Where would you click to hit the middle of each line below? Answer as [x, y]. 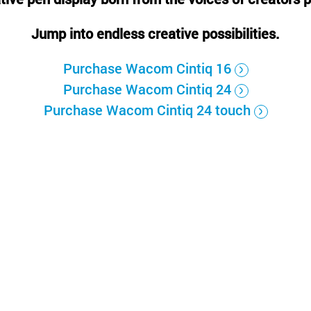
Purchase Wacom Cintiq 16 [147, 68]
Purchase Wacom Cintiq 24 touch [147, 110]
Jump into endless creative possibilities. [155, 33]
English [77, 11]
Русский [31, 11]
